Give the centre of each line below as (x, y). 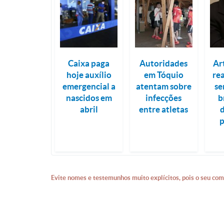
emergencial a (89, 86)
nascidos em (89, 97)
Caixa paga (89, 63)
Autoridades (164, 63)
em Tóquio (163, 74)
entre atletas (164, 109)
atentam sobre (163, 86)
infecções (164, 97)
